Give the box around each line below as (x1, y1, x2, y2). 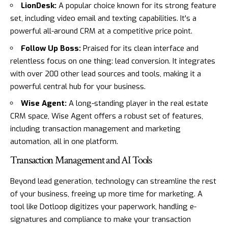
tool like (10, 202, 40, 212)
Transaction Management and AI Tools (10, 153, 152, 167)
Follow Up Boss (21, 43, 79, 53)
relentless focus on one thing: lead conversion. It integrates (10, 55, 215, 66)
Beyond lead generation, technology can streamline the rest (10, 176, 216, 187)
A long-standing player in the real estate (67, 98, 208, 109)
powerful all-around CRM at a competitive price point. (10, 26, 192, 37)
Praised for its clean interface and (81, 43, 198, 53)
